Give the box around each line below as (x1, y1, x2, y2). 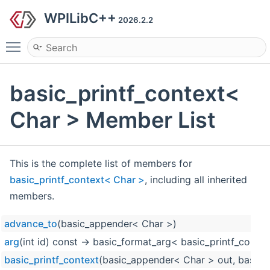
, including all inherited (145, 174, 247, 186)
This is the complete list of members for (10, 157, 192, 170)
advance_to (4, 218, 57, 230)
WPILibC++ (44, 10, 116, 26)
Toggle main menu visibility (27, 36, 151, 48)
